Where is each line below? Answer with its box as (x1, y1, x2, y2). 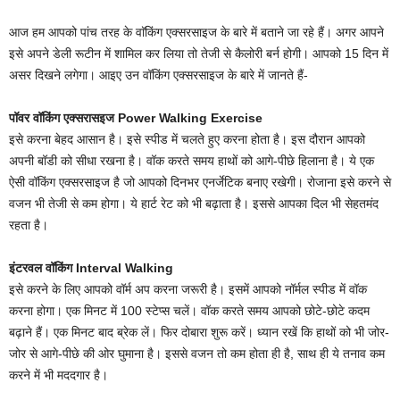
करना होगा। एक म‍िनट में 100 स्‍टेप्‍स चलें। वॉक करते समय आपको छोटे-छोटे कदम (9, 304, 370, 319)
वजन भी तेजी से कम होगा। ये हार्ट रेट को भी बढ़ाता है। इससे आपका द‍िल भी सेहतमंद (9, 196, 379, 212)
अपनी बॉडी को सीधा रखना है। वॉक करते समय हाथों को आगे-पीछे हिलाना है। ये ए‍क (9, 154, 374, 169)
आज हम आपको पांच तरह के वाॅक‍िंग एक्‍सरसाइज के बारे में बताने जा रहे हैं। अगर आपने (9, 25, 384, 40)
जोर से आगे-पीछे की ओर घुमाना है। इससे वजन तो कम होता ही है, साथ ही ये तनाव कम (9, 346, 385, 362)
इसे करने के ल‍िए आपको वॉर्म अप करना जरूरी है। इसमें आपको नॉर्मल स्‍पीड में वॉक (9, 282, 367, 297)
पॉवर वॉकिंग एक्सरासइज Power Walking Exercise (9, 111, 262, 126)
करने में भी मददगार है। (9, 368, 108, 383)
